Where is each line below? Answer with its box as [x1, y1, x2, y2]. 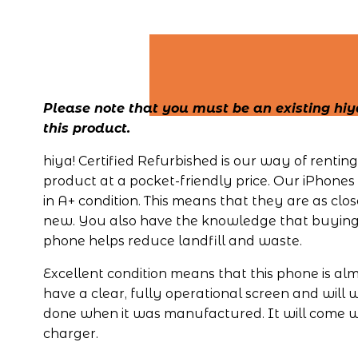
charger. [42, 326, 98, 342]
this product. [42, 121, 130, 137]
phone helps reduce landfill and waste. [42, 233, 302, 249]
